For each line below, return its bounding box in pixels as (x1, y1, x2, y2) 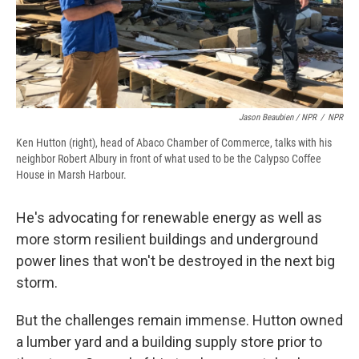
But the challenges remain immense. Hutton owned (16, 312, 343, 329)
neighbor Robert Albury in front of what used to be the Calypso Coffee (16, 152, 321, 166)
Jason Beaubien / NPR (239, 112, 317, 123)
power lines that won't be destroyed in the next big (16, 252, 335, 270)
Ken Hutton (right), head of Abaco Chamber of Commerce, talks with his (16, 136, 332, 150)
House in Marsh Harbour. (16, 168, 127, 182)
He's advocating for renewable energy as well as (16, 209, 322, 227)
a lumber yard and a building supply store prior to (16, 333, 322, 351)
